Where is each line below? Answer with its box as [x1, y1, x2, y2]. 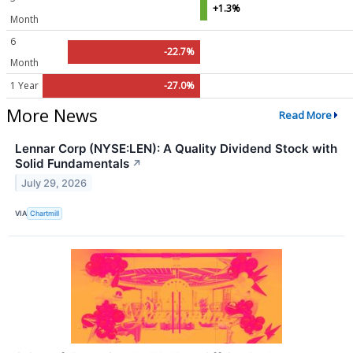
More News [6, 102, 98, 127]
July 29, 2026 [21, 176, 87, 189]
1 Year [10, 79, 39, 93]
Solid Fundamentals [15, 155, 129, 171]
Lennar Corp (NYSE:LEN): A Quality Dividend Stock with [15, 140, 337, 156]
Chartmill [30, 209, 60, 218]
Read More [278, 108, 332, 123]
